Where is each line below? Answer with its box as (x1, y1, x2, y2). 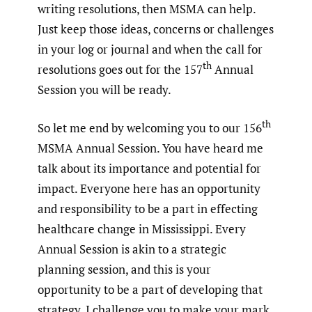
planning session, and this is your (38, 260, 211, 277)
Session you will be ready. (38, 81, 171, 98)
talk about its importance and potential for (38, 159, 261, 176)
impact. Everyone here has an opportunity (38, 180, 260, 196)
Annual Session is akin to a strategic (38, 240, 226, 257)
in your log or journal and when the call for (38, 41, 263, 58)
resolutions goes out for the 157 (38, 61, 203, 78)
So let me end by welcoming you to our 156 (38, 119, 262, 136)
